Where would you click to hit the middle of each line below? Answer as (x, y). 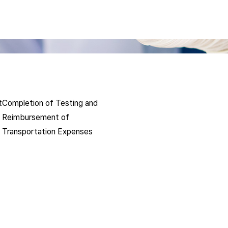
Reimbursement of (36, 117)
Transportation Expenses (47, 132)
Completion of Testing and (50, 103)
